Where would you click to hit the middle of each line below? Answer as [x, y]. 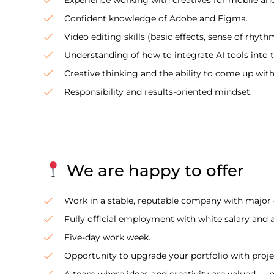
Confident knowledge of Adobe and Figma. [156, 18]
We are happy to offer [153, 170]
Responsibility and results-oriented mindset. [158, 91]
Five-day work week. [107, 237]
